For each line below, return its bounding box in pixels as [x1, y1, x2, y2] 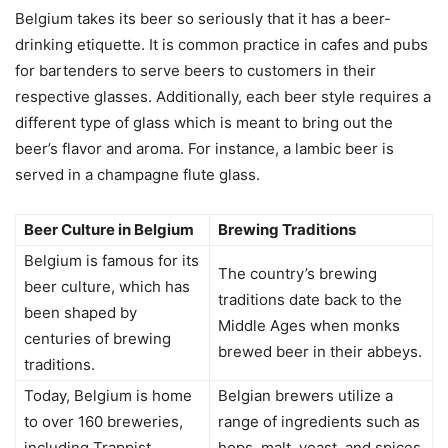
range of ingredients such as [218, 412, 420, 432]
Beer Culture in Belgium [24, 220, 194, 240]
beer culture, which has [24, 277, 190, 297]
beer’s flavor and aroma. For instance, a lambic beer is [15, 139, 394, 159]
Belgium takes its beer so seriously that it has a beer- [15, 9, 391, 29]
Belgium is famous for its [24, 251, 199, 271]
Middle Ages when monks [218, 316, 400, 336]
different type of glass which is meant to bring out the [15, 113, 393, 133]
